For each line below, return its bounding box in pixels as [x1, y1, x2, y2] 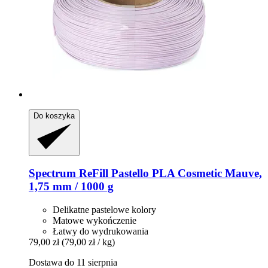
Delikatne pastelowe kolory [53, 205, 156, 215]
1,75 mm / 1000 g [29, 180, 114, 193]
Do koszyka [33, 111, 75, 120]
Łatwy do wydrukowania [53, 226, 148, 237]
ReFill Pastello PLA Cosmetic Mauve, [76, 167, 262, 180]
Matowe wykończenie [53, 215, 136, 226]
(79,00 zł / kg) [62, 237, 115, 248]
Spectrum [29, 167, 76, 180]
